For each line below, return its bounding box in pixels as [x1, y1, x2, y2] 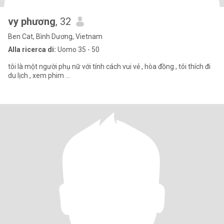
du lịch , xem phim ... [8, 71, 70, 79]
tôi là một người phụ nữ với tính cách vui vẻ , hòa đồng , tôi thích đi [8, 62, 210, 70]
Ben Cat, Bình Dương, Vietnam [8, 32, 102, 40]
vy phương [8, 15, 55, 27]
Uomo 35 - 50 [56, 45, 99, 53]
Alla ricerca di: [8, 45, 56, 53]
